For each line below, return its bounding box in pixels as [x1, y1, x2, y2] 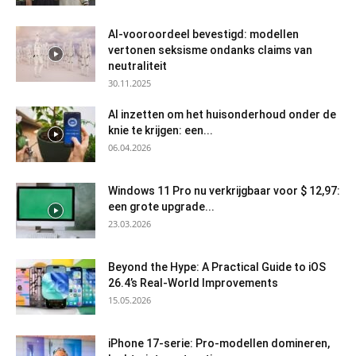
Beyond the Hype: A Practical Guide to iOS [108, 260, 326, 273]
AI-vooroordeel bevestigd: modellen [108, 27, 299, 41]
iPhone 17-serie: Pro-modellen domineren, [108, 336, 330, 350]
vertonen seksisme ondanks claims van [108, 43, 312, 56]
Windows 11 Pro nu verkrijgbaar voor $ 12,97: [108, 184, 340, 197]
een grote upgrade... [108, 199, 215, 213]
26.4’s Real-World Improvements [108, 276, 278, 289]
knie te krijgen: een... [108, 123, 213, 137]
